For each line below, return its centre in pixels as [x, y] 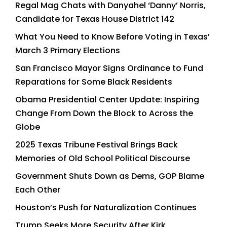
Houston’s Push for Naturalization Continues [106, 207]
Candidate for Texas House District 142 [95, 19]
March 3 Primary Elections [68, 50]
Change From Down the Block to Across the [104, 113]
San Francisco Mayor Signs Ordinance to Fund [109, 68]
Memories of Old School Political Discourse [103, 158]
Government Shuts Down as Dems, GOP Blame [110, 176]
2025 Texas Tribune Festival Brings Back [97, 144]
